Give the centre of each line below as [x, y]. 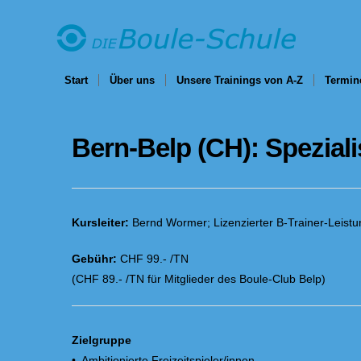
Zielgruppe [102, 340]
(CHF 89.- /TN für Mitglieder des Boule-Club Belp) [199, 279]
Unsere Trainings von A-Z [240, 80]
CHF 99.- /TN [153, 259]
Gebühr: [94, 259]
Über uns [132, 80]
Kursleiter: [100, 222]
